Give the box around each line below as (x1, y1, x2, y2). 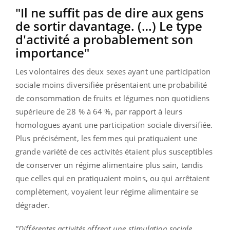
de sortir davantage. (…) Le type (15, 17, 202, 34)
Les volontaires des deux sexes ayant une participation (15, 66, 211, 76)
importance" (15, 44, 89, 61)
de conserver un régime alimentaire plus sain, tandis (15, 159, 203, 170)
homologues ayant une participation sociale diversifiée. (15, 119, 213, 130)
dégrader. (15, 199, 50, 210)
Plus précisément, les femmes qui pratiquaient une (15, 132, 197, 143)
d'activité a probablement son (15, 30, 193, 48)
